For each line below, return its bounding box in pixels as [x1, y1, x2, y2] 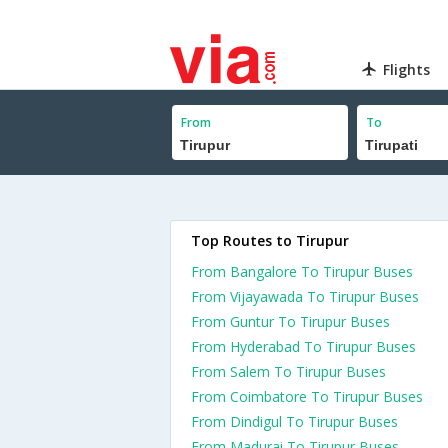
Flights [383, 60, 431, 79]
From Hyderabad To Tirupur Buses [191, 337, 416, 356]
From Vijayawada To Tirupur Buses [191, 287, 419, 306]
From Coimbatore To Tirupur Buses [191, 387, 423, 406]
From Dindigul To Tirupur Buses [191, 412, 398, 431]
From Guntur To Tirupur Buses [191, 312, 390, 331]
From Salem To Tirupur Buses [191, 362, 386, 381]
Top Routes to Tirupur [191, 231, 349, 250]
